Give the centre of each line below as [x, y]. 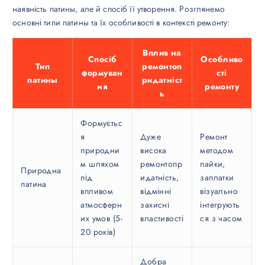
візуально [219, 191]
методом [217, 151]
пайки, [213, 164]
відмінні [156, 191]
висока [153, 151]
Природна [41, 171]
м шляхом [100, 164]
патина [34, 184]
